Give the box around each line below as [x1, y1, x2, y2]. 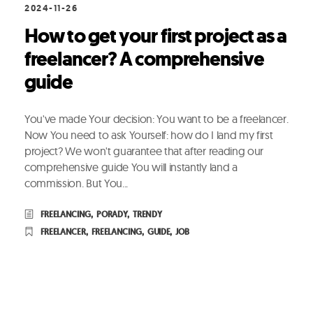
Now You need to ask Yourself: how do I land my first [24, 127, 273, 142]
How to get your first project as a [24, 22, 287, 49]
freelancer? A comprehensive [24, 45, 264, 72]
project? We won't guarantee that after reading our [24, 143, 263, 158]
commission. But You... [24, 175, 128, 190]
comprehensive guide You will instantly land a [24, 159, 238, 174]
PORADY [96, 208, 128, 220]
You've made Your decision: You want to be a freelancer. [24, 111, 289, 126]
